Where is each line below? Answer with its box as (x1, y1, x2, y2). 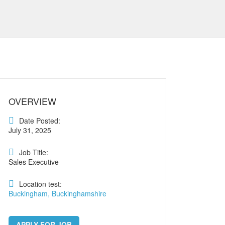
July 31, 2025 (9, 125, 51, 135)
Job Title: (19, 147, 48, 157)
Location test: (19, 179, 62, 189)
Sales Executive (9, 157, 59, 167)
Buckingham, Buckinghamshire (9, 188, 106, 198)
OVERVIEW (9, 94, 56, 107)
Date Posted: (19, 116, 60, 126)
